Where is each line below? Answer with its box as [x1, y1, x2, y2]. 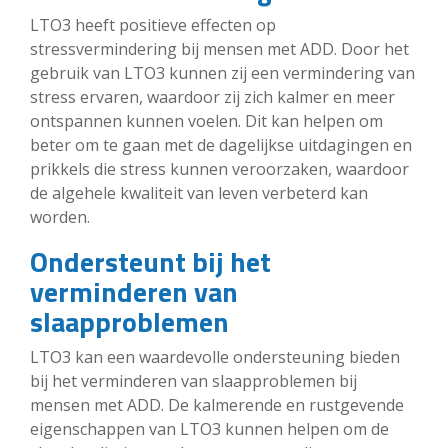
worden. [30, 205, 90, 228]
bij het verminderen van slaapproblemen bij [30, 369, 357, 392]
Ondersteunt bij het [30, 239, 271, 283]
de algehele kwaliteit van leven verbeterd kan [30, 181, 368, 204]
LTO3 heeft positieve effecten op [30, 13, 276, 36]
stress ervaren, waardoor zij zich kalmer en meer [30, 85, 395, 108]
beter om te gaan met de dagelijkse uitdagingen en [30, 133, 412, 156]
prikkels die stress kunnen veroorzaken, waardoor [30, 157, 409, 180]
